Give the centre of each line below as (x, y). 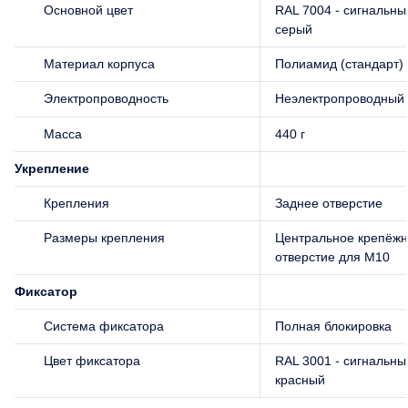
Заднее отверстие (329, 203)
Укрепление (52, 168)
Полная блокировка (333, 326)
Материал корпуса (99, 63)
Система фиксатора (104, 326)
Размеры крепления (104, 237)
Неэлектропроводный (340, 98)
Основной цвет (88, 10)
